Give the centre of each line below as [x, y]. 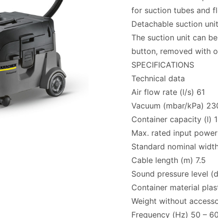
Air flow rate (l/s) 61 [168, 92]
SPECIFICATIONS [163, 64]
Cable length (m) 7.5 [168, 160]
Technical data [158, 78]
